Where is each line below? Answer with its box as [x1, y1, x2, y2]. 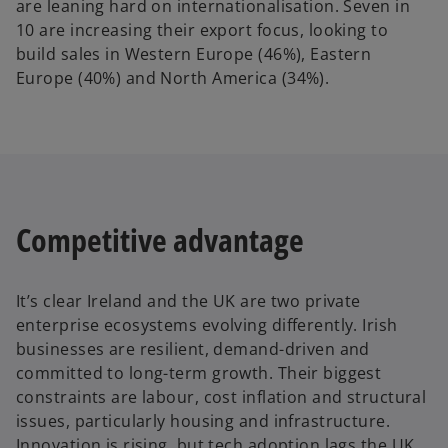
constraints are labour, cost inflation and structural [16, 385, 427, 408]
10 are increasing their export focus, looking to [16, 19, 389, 42]
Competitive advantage [16, 218, 304, 262]
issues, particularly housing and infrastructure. [16, 409, 391, 432]
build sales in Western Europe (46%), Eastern [16, 43, 372, 66]
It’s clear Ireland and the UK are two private [16, 289, 361, 312]
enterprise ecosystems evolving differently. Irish [16, 313, 398, 336]
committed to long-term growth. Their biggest [16, 361, 382, 384]
